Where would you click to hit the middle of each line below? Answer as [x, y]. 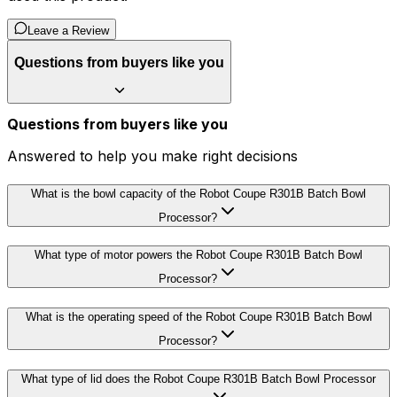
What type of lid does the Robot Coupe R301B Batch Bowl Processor [198, 378]
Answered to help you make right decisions [152, 156]
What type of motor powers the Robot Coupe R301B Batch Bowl [198, 255]
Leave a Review [68, 31]
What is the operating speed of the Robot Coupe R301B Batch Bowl [198, 317]
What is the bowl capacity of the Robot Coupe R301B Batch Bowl [198, 193]
